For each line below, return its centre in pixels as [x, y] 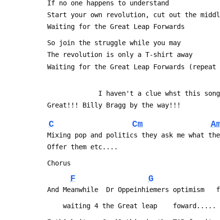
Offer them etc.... [82, 147]
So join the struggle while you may [114, 43]
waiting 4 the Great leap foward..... [139, 206]
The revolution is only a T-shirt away [120, 55]
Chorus [59, 163]
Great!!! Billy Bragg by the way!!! [114, 105]
